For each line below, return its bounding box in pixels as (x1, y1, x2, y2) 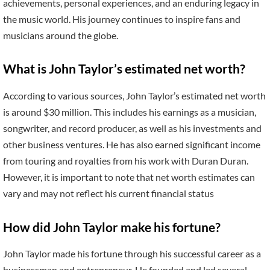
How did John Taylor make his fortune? (3, 219, 221, 234)
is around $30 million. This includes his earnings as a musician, (3, 105, 256, 118)
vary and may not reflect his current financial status (3, 187, 214, 199)
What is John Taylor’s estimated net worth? (3, 61, 245, 77)
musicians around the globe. (3, 29, 118, 41)
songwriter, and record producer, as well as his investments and (3, 122, 262, 134)
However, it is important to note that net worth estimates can (3, 171, 255, 183)
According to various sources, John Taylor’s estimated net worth (3, 89, 266, 101)
